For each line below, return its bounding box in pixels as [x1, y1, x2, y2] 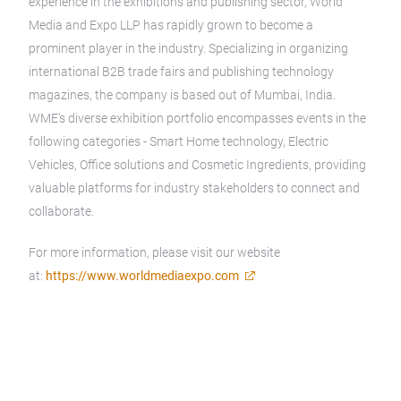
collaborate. [29, 204, 94, 218]
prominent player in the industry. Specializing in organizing [29, 41, 348, 55]
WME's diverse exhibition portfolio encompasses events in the [29, 111, 366, 125]
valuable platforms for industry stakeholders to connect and [29, 181, 360, 195]
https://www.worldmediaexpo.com [46, 269, 239, 283]
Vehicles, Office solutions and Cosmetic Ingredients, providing [29, 158, 366, 172]
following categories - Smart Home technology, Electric [29, 134, 328, 149]
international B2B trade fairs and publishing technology [29, 64, 334, 79]
